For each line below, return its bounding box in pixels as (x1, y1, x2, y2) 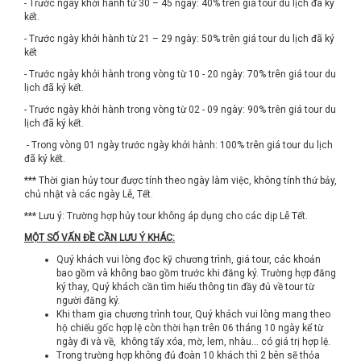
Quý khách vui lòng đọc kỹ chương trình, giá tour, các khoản (56, 254, 321, 265)
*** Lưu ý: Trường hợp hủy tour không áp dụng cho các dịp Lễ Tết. (24, 210, 308, 222)
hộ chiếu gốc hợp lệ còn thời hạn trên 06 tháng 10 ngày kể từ (56, 322, 323, 334)
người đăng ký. (56, 295, 120, 306)
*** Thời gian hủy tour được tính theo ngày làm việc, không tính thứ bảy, (24, 175, 337, 186)
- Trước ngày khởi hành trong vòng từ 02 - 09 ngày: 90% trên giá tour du (24, 104, 336, 115)
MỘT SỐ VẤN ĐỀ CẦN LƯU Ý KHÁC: (24, 232, 175, 243)
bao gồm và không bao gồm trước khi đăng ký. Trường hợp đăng (56, 268, 336, 279)
